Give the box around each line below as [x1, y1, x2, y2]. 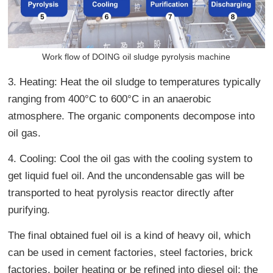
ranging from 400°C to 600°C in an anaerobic [8, 93, 212, 105]
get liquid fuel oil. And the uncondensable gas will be [8, 170, 245, 182]
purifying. [8, 204, 51, 216]
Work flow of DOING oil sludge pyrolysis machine [42, 52, 231, 62]
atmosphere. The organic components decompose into [8, 110, 255, 122]
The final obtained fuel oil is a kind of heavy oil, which [8, 230, 251, 242]
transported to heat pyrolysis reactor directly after [8, 187, 235, 199]
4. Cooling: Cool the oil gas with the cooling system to [8, 153, 253, 165]
